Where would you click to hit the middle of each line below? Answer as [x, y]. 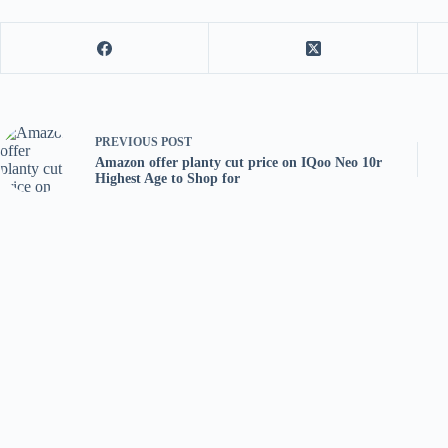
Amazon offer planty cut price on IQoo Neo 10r [238, 162]
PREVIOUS [128, 141]
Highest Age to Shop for [167, 178]
